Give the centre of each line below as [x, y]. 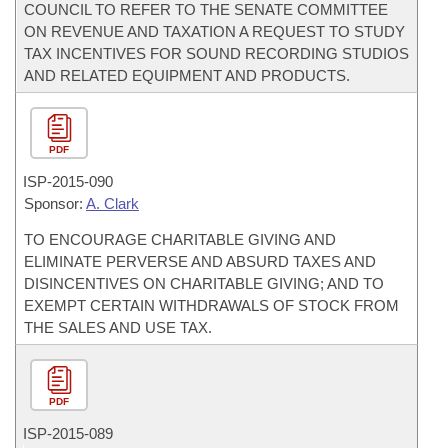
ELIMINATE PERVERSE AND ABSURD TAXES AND [200, 261]
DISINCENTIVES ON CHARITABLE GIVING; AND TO [204, 283]
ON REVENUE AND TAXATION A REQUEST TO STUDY [214, 31]
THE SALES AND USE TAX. [118, 327]
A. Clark [112, 203]
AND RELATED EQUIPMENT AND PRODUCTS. [187, 75]
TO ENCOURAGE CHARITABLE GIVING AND [180, 239]
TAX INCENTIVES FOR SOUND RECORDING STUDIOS [216, 53]
